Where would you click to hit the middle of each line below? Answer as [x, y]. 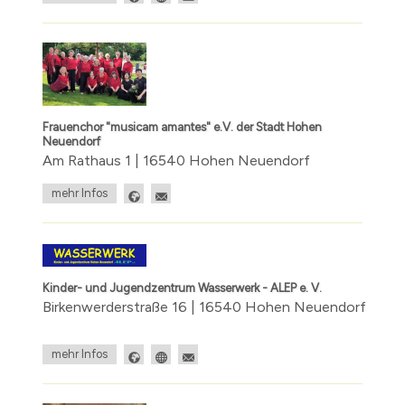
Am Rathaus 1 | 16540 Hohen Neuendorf [176, 161]
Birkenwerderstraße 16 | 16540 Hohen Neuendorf [204, 306]
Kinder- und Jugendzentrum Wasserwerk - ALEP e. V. [182, 287]
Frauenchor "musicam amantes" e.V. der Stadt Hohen [182, 127]
